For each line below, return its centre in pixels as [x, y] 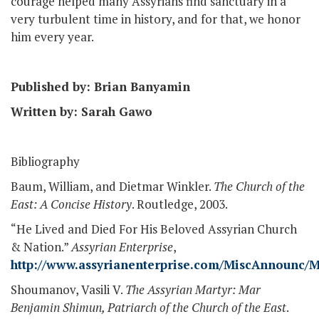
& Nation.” [41, 246]
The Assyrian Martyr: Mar [193, 289]
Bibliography [45, 161]
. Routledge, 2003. [180, 204]
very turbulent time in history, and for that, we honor [156, 19]
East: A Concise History [71, 204]
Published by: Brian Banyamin [100, 86]
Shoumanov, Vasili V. [68, 289]
